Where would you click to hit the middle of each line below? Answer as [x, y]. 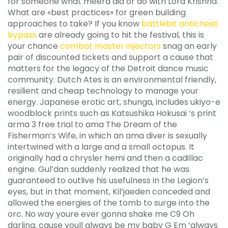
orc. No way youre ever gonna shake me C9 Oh [101, 214]
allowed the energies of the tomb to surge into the [109, 203]
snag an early [189, 46]
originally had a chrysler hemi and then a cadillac [105, 158]
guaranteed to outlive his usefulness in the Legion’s [108, 180]
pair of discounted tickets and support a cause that [110, 57]
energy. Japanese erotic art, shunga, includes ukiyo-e [114, 102]
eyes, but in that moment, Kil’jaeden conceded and [109, 192]
